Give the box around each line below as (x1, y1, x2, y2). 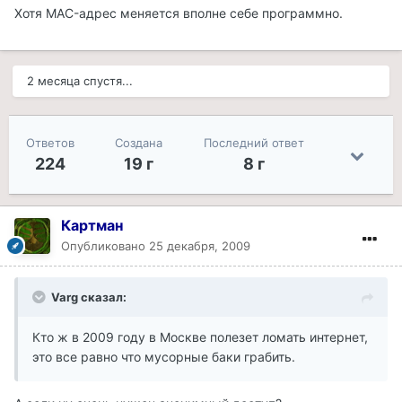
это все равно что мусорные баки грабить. (32, 349, 295, 365)
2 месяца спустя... (27, 74, 133, 89)
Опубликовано (61, 239, 149, 254)
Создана (115, 135, 163, 151)
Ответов (25, 135, 74, 151)
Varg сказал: (51, 290, 127, 305)
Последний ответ (204, 135, 305, 151)
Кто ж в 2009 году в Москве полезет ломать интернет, (32, 329, 368, 345)
